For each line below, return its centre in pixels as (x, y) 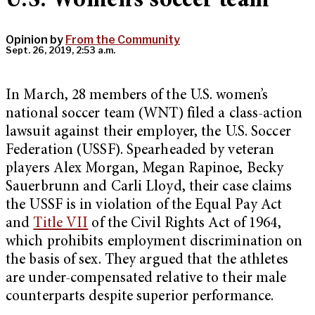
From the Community (123, 40)
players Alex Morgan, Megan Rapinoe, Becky (145, 169)
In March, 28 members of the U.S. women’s (137, 96)
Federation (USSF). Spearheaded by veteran (140, 151)
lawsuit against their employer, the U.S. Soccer (148, 133)
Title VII (61, 224)
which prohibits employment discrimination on (154, 243)
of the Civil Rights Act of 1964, (185, 224)
